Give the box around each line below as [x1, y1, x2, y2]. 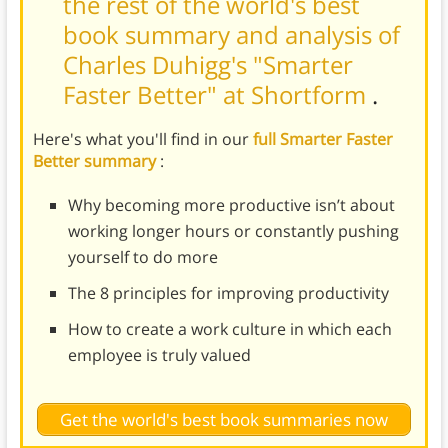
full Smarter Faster [252, 128, 393, 151]
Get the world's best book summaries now [59, 407, 388, 431]
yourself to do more [67, 246, 218, 269]
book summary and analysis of [62, 18, 400, 52]
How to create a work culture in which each [67, 318, 392, 341]
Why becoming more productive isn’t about [67, 194, 395, 217]
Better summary [32, 150, 160, 173]
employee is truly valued [67, 344, 251, 367]
